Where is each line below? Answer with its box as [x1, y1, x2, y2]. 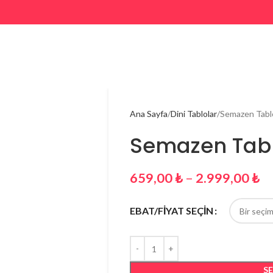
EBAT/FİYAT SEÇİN [129, 205, 213, 217]
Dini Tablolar [170, 108, 217, 119]
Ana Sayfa [129, 108, 168, 119]
